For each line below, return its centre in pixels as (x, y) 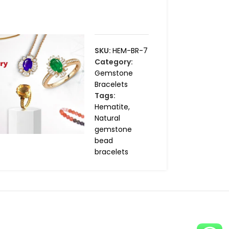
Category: (113, 62)
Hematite (111, 107)
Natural (107, 118)
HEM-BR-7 (130, 51)
